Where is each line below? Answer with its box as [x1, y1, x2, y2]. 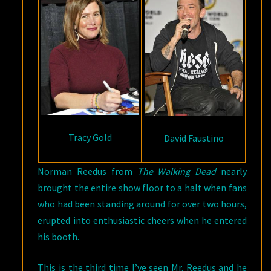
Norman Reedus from [38, 165, 137, 178]
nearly [216, 165, 247, 178]
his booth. [38, 230, 80, 243]
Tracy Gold [68, 131, 112, 143]
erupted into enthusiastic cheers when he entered [38, 214, 247, 227]
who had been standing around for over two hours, [38, 198, 247, 211]
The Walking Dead [137, 165, 217, 178]
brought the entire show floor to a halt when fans [38, 181, 247, 194]
